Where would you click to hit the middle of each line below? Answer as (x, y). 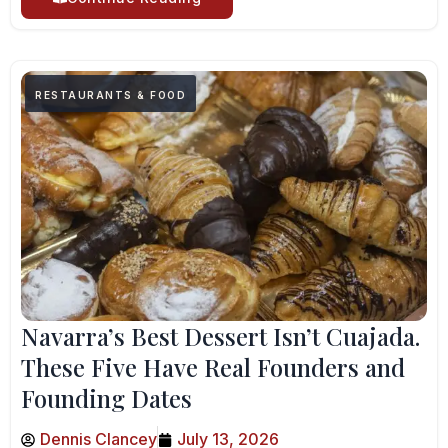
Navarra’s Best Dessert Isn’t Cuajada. (220, 336)
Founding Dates (106, 398)
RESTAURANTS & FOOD (110, 95)
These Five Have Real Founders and (213, 367)
